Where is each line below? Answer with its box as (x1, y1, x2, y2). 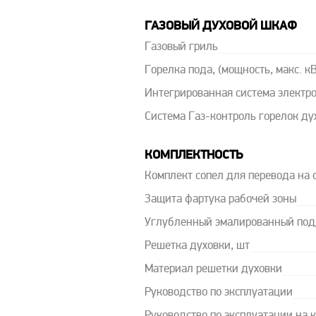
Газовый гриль (144, 42, 218, 53)
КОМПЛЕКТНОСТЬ (144, 149, 243, 162)
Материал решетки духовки (144, 264, 282, 275)
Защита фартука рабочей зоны (144, 194, 296, 205)
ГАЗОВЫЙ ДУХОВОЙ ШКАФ (144, 20, 297, 33)
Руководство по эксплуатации (144, 287, 293, 298)
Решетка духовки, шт (144, 241, 250, 252)
